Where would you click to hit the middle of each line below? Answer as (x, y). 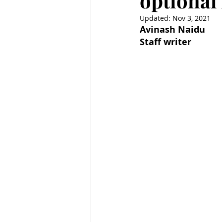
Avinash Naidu (172, 29)
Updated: (156, 18)
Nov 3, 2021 (192, 18)
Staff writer (166, 42)
